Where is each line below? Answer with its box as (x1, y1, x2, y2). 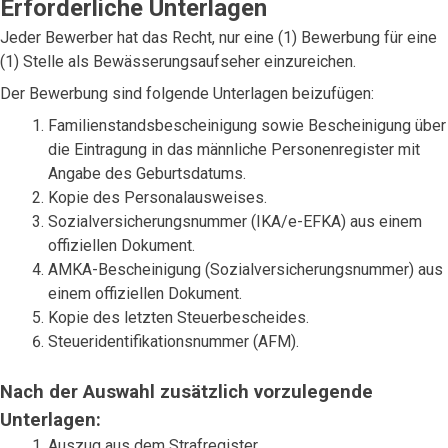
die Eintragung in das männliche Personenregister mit (48, 140, 420, 159)
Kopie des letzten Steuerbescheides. (48, 308, 309, 327)
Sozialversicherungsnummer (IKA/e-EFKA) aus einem (48, 212, 422, 231)
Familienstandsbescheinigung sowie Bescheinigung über (48, 116, 446, 135)
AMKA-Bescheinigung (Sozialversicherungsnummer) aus (48, 260, 443, 279)
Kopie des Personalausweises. (48, 188, 267, 207)
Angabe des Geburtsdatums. (48, 164, 246, 183)
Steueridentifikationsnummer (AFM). (48, 332, 299, 351)
